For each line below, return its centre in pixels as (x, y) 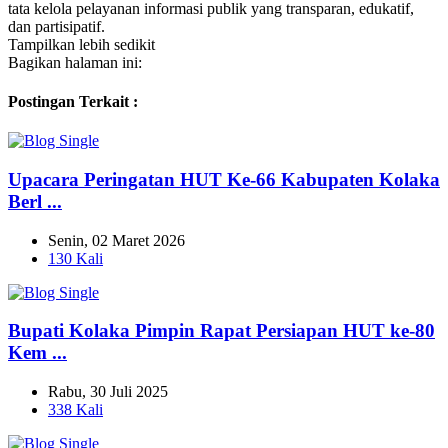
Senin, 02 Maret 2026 (116, 240)
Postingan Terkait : (73, 101)
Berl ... (35, 201)
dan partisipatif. (56, 26)
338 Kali (75, 410)
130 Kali (75, 258)
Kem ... (37, 353)
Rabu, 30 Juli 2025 (108, 392)
